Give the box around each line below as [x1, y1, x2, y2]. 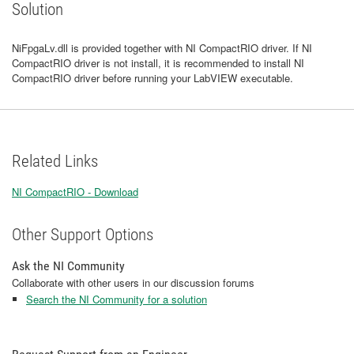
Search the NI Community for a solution [26, 292, 207, 307]
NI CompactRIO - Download [12, 184, 138, 199]
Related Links [12, 152, 98, 171]
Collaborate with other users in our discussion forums [12, 275, 254, 290]
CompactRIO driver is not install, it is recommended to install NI [12, 55, 304, 70]
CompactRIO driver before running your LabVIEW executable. [12, 70, 293, 85]
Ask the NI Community [12, 258, 125, 273]
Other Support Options [12, 225, 153, 244]
